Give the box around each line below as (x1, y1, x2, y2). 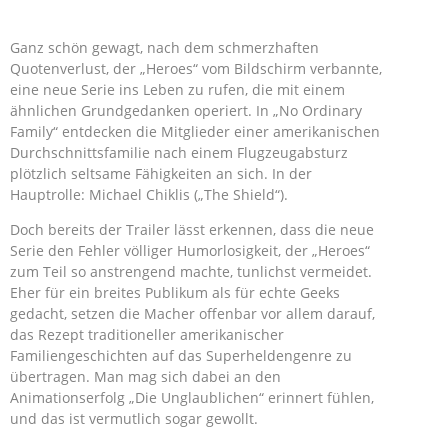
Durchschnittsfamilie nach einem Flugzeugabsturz (10, 143, 348, 162)
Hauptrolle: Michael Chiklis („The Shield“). (10, 185, 288, 204)
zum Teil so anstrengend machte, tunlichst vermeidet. (10, 262, 372, 281)
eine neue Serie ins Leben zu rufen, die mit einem (10, 80, 345, 99)
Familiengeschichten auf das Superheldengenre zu (10, 346, 352, 365)
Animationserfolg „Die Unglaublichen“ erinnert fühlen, (10, 388, 374, 407)
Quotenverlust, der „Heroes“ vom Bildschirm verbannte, (10, 59, 382, 78)
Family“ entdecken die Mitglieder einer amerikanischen (10, 122, 380, 141)
